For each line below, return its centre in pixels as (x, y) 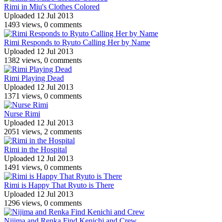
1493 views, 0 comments (43, 24)
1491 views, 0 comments (43, 167)
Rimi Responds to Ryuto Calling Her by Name (77, 42)
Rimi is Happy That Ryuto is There (59, 185)
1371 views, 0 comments (43, 96)
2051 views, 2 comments (43, 131)
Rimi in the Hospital (35, 149)
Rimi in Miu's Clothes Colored (52, 6)
